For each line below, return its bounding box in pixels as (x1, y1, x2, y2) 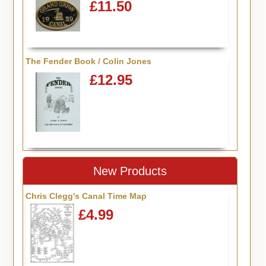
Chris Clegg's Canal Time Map (25, 191, 147, 201)
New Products (93, 164, 167, 178)
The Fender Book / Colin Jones (25, 56, 151, 66)
